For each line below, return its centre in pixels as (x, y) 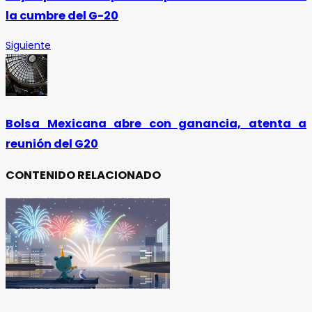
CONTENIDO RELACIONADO (83, 175)
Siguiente (28, 46)
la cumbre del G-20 (62, 16)
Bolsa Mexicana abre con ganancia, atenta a (156, 123)
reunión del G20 (52, 143)
